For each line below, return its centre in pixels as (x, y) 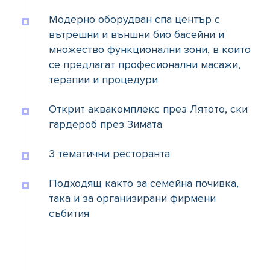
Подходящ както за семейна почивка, (144, 184)
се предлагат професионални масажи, (145, 65)
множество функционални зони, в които (150, 50)
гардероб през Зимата (105, 124)
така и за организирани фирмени (132, 199)
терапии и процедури (103, 80)
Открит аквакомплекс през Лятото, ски (148, 109)
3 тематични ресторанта (109, 154)
